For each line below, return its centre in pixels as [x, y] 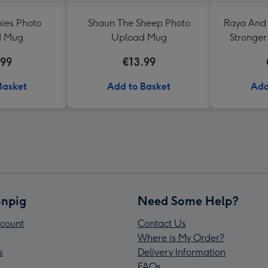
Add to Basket [139, 86]
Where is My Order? [181, 238]
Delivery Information [182, 252]
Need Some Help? [188, 201]
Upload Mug [139, 37]
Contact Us [162, 223]
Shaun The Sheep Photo [139, 23]
